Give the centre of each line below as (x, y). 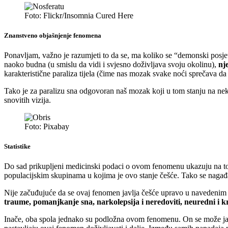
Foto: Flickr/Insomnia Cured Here (79, 15)
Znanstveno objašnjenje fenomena (53, 35)
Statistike (17, 147)
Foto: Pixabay (47, 126)
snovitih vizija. (27, 100)
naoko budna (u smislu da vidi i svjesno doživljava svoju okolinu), (111, 64)
